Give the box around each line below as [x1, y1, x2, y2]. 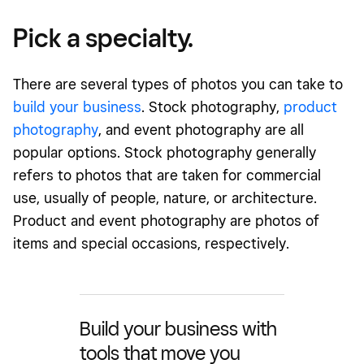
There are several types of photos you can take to [13, 75, 343, 93]
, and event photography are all [98, 120, 304, 138]
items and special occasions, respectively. [13, 234, 293, 252]
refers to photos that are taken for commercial [13, 166, 321, 184]
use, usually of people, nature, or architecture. [13, 188, 317, 206]
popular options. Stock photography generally [13, 143, 316, 161]
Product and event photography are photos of [13, 211, 319, 229]
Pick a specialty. [13, 21, 193, 53]
